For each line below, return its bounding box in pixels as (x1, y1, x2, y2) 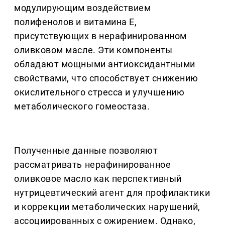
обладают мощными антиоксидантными (14, 59, 195, 70)
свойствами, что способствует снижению (14, 73, 198, 84)
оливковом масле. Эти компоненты (14, 45, 173, 56)
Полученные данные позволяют (14, 145, 158, 156)
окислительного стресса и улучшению (14, 87, 185, 98)
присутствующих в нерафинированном (14, 31, 187, 42)
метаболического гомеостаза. (14, 101, 150, 112)
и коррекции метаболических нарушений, (14, 201, 200, 212)
